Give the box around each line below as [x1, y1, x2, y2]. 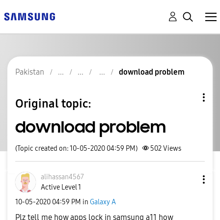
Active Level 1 [41, 183, 81, 192]
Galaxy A [90, 197, 116, 206]
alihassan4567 [41, 173, 84, 181]
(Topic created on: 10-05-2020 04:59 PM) [15, 144, 137, 153]
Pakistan [15, 67, 44, 77]
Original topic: [15, 96, 91, 110]
